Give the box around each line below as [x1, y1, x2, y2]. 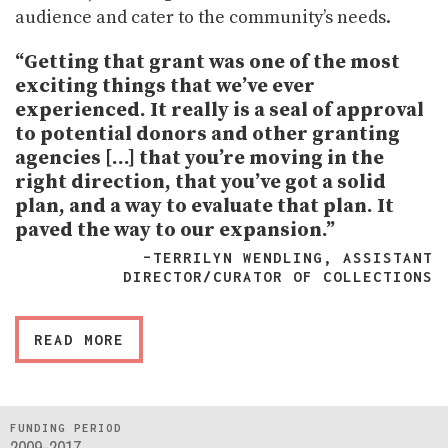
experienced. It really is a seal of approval [15, 97, 424, 123]
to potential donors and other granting [15, 121, 400, 147]
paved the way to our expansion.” [15, 217, 335, 243]
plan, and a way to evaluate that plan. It [15, 193, 394, 219]
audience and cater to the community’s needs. [15, 5, 391, 29]
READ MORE [34, 330, 124, 348]
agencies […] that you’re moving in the [15, 145, 384, 171]
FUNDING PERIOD [10, 421, 122, 434]
